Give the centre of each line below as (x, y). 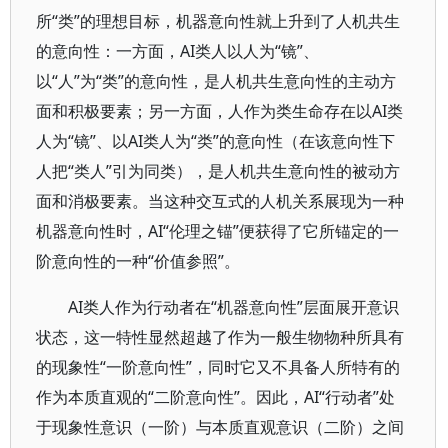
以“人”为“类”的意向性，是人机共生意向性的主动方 (216, 81)
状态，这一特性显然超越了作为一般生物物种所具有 (220, 337)
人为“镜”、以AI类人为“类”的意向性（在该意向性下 (215, 141)
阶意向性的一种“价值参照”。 (138, 261)
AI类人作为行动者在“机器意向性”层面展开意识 (233, 307)
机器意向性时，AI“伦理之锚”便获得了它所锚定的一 (217, 231)
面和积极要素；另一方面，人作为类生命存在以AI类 (219, 111)
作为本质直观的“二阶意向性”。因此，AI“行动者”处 (215, 397)
